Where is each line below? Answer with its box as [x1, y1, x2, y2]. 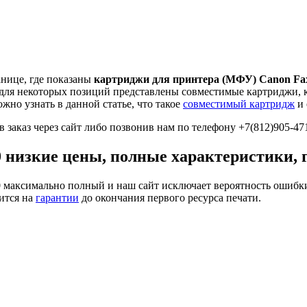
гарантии [36, 191, 79, 204]
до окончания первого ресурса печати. [79, 191, 261, 204]
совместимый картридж [183, 97, 295, 110]
